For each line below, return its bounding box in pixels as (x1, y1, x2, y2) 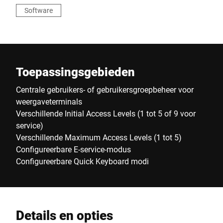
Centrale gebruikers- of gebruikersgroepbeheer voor (16, 84, 194, 95)
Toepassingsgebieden (16, 64, 135, 80)
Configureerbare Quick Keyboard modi (16, 156, 149, 166)
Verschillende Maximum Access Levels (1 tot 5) (16, 132, 182, 142)
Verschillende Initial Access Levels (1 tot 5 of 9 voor (16, 108, 196, 118)
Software (24, 5, 53, 15)
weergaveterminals (16, 96, 82, 107)
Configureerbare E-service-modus (16, 144, 131, 154)
